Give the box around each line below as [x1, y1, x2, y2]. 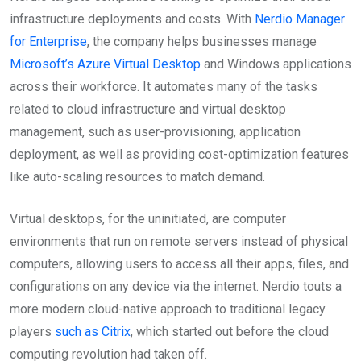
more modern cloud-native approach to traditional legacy [10, 301, 326, 317]
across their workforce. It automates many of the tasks [10, 78, 317, 94]
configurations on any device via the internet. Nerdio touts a [10, 278, 342, 294]
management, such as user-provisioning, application [10, 123, 301, 139]
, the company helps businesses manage [87, 33, 317, 49]
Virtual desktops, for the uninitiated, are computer [10, 210, 286, 226]
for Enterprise [10, 33, 87, 49]
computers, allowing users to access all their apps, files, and [10, 255, 349, 272]
